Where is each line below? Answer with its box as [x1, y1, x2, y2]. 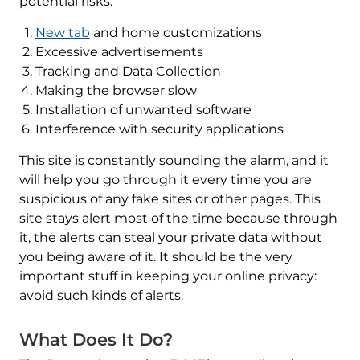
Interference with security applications [35, 121, 284, 137]
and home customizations [89, 25, 262, 41]
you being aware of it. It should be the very [18, 249, 292, 265]
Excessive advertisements [35, 44, 203, 60]
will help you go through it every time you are [18, 172, 312, 188]
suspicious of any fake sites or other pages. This [18, 191, 321, 207]
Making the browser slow [35, 83, 197, 99]
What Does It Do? [18, 329, 173, 350]
